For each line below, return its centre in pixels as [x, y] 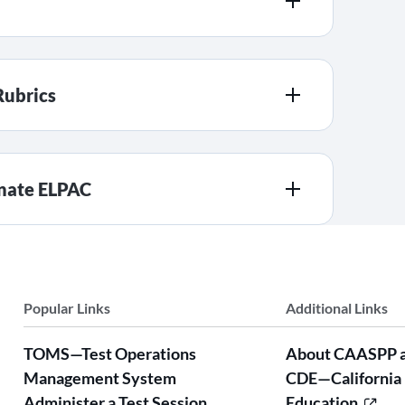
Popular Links [67, 308]
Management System [100, 378]
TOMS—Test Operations [110, 353]
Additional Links [337, 308]
